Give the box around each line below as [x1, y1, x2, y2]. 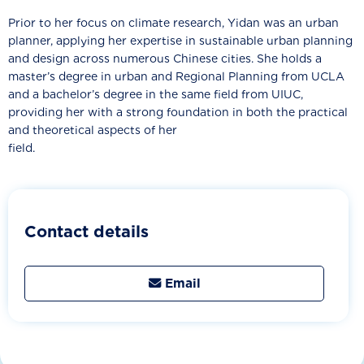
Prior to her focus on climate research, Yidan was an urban [8, 16, 339, 29]
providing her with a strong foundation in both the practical [8, 106, 348, 119]
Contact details [24, 222, 149, 241]
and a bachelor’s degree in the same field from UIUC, [8, 88, 303, 101]
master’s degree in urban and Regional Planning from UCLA [8, 70, 344, 83]
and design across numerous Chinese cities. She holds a [8, 52, 322, 65]
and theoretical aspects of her [8, 123, 177, 136]
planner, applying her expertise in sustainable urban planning [8, 34, 353, 47]
